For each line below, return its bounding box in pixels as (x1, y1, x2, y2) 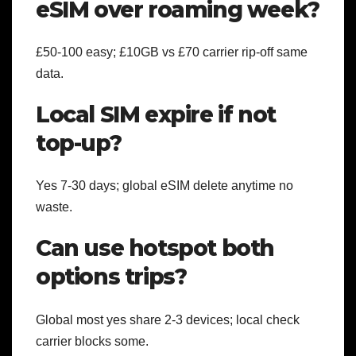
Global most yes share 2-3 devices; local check (36, 312, 300, 327)
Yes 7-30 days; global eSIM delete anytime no (36, 179, 293, 193)
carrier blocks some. (36, 334, 149, 348)
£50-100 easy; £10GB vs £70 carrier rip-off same (36, 44, 308, 59)
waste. (36, 200, 72, 215)
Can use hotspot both (36, 234, 275, 262)
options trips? (36, 263, 187, 291)
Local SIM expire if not (36, 100, 276, 128)
